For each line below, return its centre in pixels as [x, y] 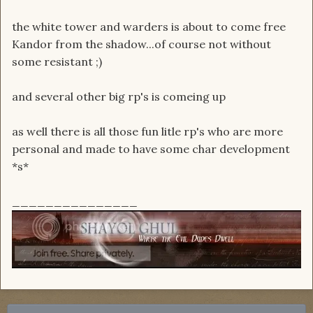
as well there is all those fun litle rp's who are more [147, 132]
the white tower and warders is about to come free [149, 27]
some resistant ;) [57, 62]
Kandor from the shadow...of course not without [141, 44]
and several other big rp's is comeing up [119, 97]
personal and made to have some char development [151, 149]
